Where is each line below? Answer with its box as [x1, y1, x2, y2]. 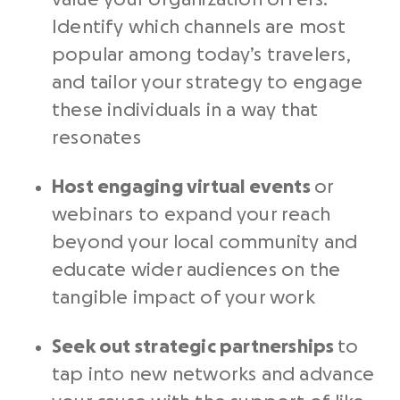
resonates [52, 129, 141, 148]
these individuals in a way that [52, 101, 319, 121]
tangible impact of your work [52, 288, 315, 308]
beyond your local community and [52, 233, 358, 253]
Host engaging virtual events [52, 178, 311, 197]
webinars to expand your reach [52, 205, 331, 225]
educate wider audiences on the [52, 261, 341, 280]
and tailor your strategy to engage [52, 73, 363, 93]
